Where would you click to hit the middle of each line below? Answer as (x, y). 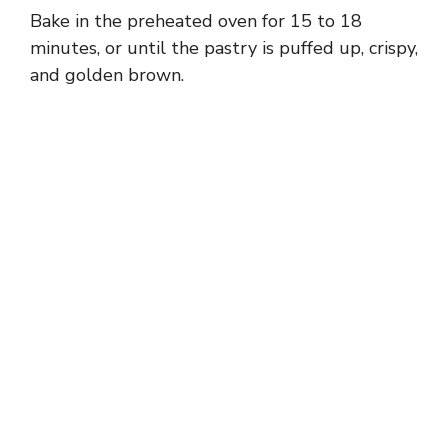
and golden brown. (107, 74)
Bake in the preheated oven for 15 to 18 (196, 20)
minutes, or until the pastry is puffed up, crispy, (224, 47)
